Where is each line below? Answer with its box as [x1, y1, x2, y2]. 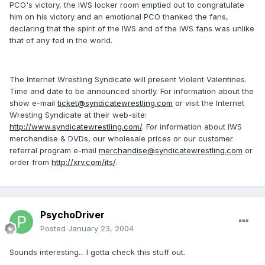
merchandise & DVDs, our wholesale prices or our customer [9, 134, 233, 144]
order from [9, 157, 51, 167]
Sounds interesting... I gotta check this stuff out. [9, 247, 185, 257]
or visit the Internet [173, 98, 244, 108]
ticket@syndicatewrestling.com [57, 98, 173, 108]
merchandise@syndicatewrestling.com [99, 146, 243, 156]
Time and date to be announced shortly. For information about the [9, 86, 254, 96]
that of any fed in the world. [9, 35, 112, 46]
